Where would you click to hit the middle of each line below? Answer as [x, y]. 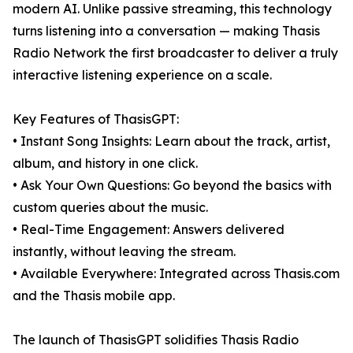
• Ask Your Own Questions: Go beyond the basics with [172, 186]
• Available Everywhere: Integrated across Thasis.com [176, 274]
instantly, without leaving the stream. [124, 252]
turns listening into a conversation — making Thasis [166, 31]
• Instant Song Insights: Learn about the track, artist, [171, 141]
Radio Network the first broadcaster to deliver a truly [175, 53]
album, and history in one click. [105, 163]
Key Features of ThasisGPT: [96, 119]
